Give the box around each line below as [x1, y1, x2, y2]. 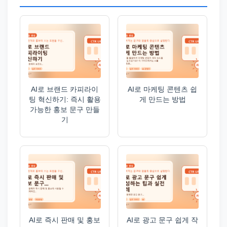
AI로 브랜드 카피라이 [31, 85, 98, 94]
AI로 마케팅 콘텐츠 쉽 [128, 85, 197, 94]
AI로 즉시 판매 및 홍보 [29, 215, 100, 224]
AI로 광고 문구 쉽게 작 [127, 215, 198, 224]
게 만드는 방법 [139, 95, 186, 104]
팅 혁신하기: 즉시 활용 [28, 95, 101, 104]
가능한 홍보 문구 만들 [29, 105, 100, 114]
